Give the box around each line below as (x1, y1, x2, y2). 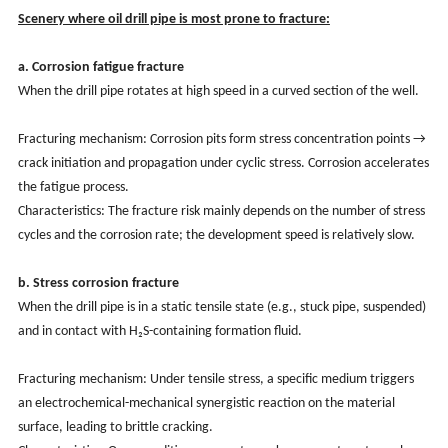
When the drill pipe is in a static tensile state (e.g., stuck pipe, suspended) (17, 299, 426, 315)
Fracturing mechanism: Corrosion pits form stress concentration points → (17, 131, 426, 147)
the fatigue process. (17, 179, 129, 195)
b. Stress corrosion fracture (17, 275, 179, 291)
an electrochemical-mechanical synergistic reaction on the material (17, 395, 395, 411)
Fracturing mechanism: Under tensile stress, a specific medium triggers (17, 371, 414, 387)
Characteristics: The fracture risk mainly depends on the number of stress (17, 203, 425, 219)
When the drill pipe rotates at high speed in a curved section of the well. (17, 83, 419, 99)
